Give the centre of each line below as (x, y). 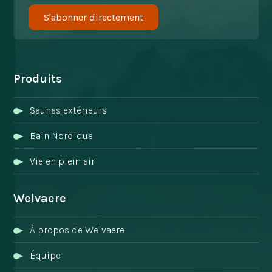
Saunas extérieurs (69, 110)
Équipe (46, 255)
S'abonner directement (94, 17)
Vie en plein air (63, 161)
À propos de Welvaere (77, 229)
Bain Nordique (62, 135)
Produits (38, 78)
